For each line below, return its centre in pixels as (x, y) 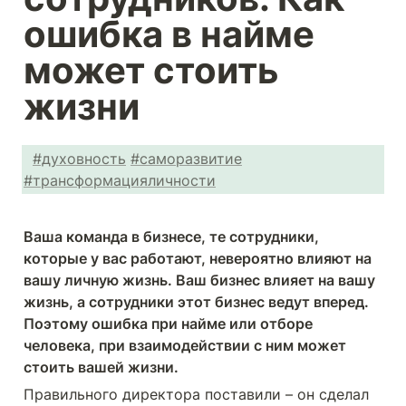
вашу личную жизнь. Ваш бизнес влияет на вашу (199, 280)
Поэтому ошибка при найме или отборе (168, 324)
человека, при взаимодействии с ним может (185, 345)
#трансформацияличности (120, 180)
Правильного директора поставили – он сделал (196, 394)
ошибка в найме (169, 34)
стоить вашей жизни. (103, 367)
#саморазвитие (186, 159)
